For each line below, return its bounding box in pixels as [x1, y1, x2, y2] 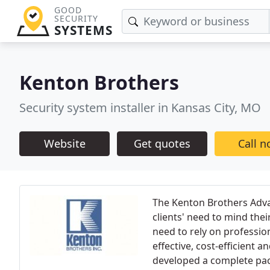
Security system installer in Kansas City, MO [19, 99, 261, 116]
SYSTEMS [54, 22, 113, 39]
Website [43, 136, 86, 151]
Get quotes [134, 136, 190, 151]
